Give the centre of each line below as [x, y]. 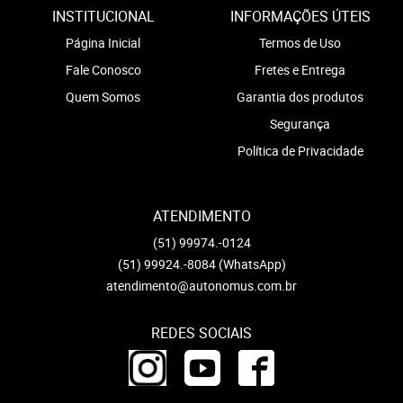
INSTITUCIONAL [103, 16]
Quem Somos [103, 96]
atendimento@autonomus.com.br [201, 286]
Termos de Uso [300, 42]
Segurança [300, 123]
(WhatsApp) [252, 264]
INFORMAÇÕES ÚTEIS [300, 16]
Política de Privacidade [300, 150]
